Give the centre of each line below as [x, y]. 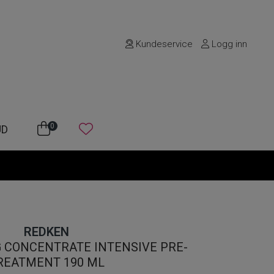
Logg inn [228, 44]
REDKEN [46, 232]
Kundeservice [163, 44]
